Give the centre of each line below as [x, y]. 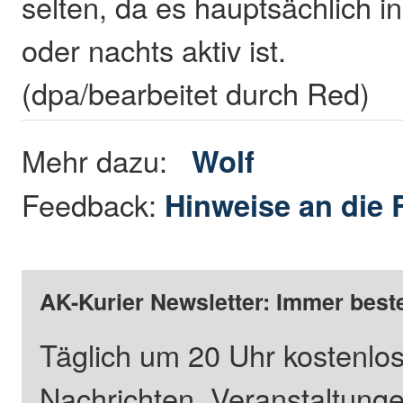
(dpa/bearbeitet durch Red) [196, 92]
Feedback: [94, 204]
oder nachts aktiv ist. [154, 49]
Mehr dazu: [107, 160]
